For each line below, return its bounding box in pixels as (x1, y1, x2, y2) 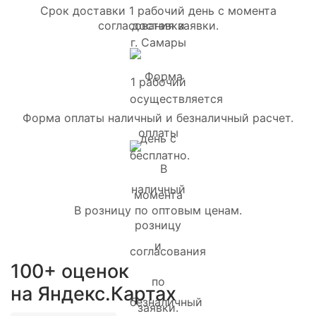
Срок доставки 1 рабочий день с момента (39, 3, 276, 18)
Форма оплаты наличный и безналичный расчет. (23, 110, 293, 125)
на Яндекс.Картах (11, 281, 176, 305)
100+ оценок (11, 259, 129, 283)
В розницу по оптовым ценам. (74, 202, 242, 217)
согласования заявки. (97, 18, 219, 32)
